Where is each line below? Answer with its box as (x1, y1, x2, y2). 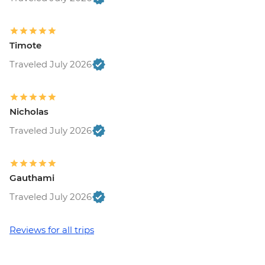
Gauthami (9, 172, 54, 184)
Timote (9, 40, 41, 51)
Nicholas (9, 106, 49, 118)
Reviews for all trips (9, 224, 94, 236)
